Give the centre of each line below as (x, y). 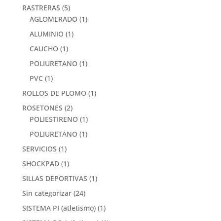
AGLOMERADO (53, 19)
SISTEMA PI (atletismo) (59, 208)
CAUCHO (44, 48)
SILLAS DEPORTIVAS (55, 178)
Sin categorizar (47, 193)
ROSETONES (42, 108)
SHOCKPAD (40, 163)
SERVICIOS (39, 148)
